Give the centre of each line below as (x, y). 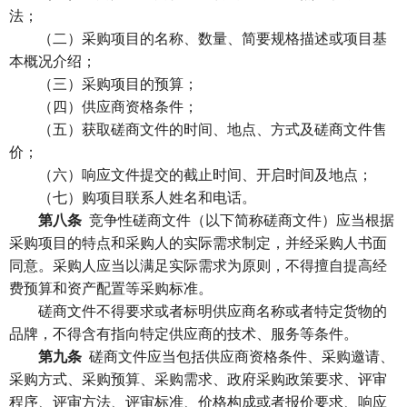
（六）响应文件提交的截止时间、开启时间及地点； (191, 174)
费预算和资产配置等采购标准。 (111, 288)
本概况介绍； (53, 60)
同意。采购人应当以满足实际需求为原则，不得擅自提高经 (198, 265)
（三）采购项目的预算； (104, 83)
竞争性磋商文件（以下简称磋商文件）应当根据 (238, 219)
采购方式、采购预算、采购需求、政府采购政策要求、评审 (198, 378)
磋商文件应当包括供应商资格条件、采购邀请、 (238, 356)
